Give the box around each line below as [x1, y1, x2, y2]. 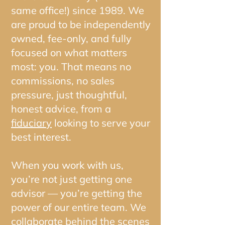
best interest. [11, 131, 71, 143]
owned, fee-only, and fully [11, 32, 132, 45]
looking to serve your [52, 117, 150, 129]
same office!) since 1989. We [11, 4, 144, 17]
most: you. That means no [11, 60, 131, 73]
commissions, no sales [11, 74, 115, 87]
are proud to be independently [11, 18, 151, 31]
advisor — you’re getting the [11, 187, 142, 199]
